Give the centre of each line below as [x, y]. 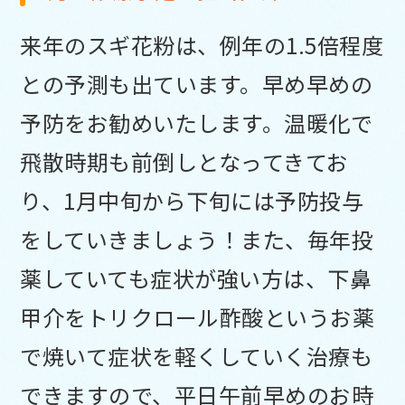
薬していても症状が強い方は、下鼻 [196, 278]
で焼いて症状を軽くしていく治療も [197, 355]
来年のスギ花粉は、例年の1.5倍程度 [202, 44]
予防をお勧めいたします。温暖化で [197, 122]
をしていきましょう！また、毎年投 [197, 239]
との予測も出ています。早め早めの [197, 83]
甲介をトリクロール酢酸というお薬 [198, 316]
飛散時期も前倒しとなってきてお [184, 161]
